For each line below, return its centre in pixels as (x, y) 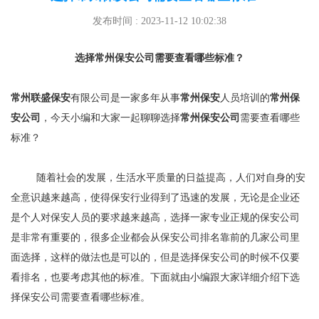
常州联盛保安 (41, 98)
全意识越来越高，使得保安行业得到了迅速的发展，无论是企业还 (155, 198)
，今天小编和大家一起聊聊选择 (110, 118)
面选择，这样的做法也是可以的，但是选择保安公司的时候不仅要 (155, 258)
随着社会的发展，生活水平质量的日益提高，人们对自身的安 (158, 178)
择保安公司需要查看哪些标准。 (80, 298)
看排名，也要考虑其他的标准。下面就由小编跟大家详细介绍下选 (155, 278)
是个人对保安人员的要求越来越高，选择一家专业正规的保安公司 (155, 218)
